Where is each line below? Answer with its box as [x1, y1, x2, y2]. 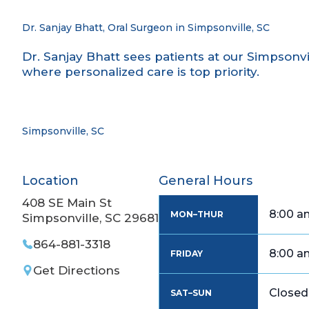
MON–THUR [170, 209, 223, 220]
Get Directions [33, 263, 120, 278]
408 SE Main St [22, 196, 112, 210]
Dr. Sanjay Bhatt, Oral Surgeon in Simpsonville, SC [22, 21, 270, 34]
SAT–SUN [170, 288, 212, 299]
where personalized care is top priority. [22, 65, 259, 79]
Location [22, 173, 79, 189]
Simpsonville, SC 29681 [22, 211, 159, 226]
